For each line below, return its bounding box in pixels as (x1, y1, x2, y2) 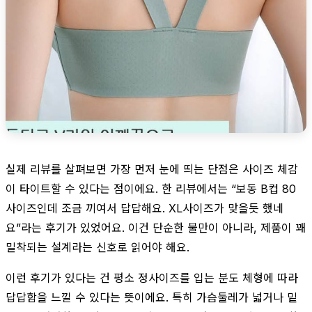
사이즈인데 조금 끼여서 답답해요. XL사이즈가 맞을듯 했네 (6, 201, 283, 215)
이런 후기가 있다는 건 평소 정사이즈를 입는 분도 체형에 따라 (6, 270, 298, 285)
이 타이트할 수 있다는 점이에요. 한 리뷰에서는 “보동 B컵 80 (6, 181, 296, 196)
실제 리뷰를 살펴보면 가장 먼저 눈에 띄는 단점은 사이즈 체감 (6, 162, 298, 176)
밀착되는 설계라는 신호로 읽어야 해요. (6, 240, 189, 254)
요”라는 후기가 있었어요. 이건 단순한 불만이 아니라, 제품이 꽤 (6, 220, 306, 235)
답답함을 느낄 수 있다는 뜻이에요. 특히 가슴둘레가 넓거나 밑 (6, 290, 297, 304)
